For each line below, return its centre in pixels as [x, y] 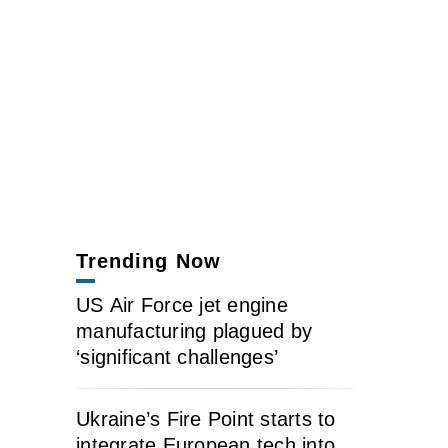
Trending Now [148, 261]
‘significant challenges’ [177, 357]
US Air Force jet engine [182, 305]
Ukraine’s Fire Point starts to [206, 419]
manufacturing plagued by [194, 331]
